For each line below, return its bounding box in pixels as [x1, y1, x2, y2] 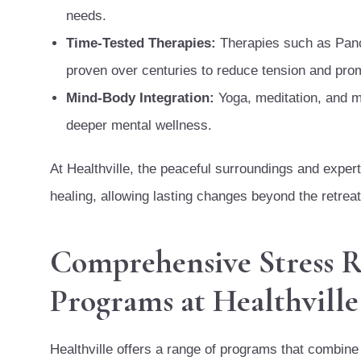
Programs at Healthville [50, 280, 359, 320]
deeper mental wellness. [66, 117, 212, 133]
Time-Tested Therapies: [66, 35, 220, 51]
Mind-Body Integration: [66, 89, 214, 106]
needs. [66, 7, 106, 23]
